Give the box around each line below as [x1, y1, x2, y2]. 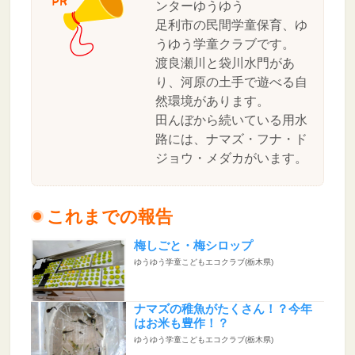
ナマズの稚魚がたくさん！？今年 [133, 303, 312, 316]
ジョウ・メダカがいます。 [155, 151, 307, 166]
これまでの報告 [46, 206, 173, 227]
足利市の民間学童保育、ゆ [155, 18, 307, 32]
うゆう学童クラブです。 [155, 37, 295, 52]
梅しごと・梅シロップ [133, 239, 253, 253]
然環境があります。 [155, 94, 269, 109]
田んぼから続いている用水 [155, 113, 307, 128]
